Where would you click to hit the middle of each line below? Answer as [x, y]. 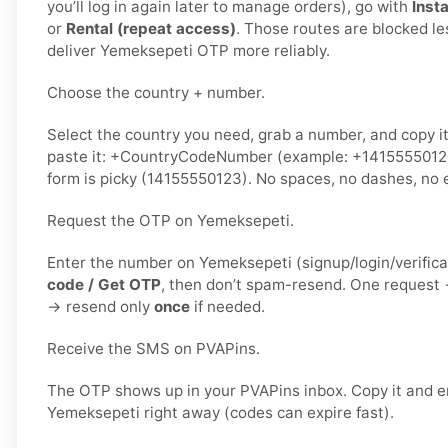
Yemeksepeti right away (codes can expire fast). [220, 413]
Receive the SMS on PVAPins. [153, 349]
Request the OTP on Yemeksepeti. [170, 221]
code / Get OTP [104, 285]
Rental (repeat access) [151, 29]
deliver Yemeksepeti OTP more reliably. [188, 51]
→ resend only [100, 307]
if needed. [227, 307]
